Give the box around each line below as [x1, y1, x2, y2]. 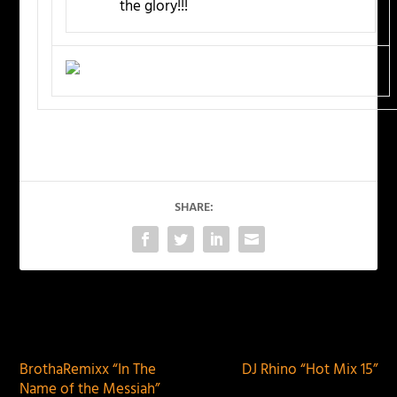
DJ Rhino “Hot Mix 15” [241, 358, 378, 383]
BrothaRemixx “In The [19, 358, 157, 383]
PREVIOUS [41, 315, 109, 339]
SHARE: [175, 198, 214, 219]
